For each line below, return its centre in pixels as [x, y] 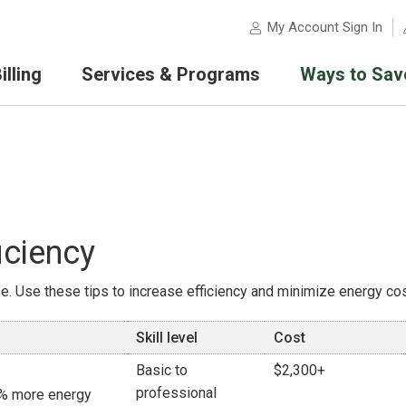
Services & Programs [170, 74]
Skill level [167, 337]
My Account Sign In [324, 28]
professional [176, 392]
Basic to [162, 370]
